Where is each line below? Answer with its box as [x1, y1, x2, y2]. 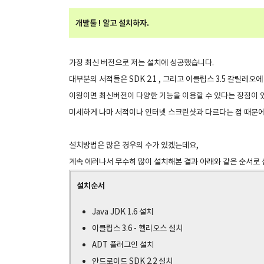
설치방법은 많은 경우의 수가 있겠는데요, [69, 141, 199, 150]
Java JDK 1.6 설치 [91, 207, 153, 217]
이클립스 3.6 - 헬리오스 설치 [91, 224, 183, 233]
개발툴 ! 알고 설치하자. [75, 19, 149, 28]
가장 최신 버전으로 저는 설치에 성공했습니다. [69, 58, 214, 68]
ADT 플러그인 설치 [91, 240, 154, 250]
